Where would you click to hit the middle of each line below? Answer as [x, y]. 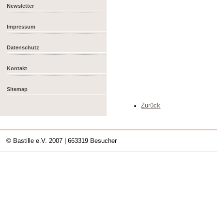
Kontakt [17, 68]
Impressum [21, 26]
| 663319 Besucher [91, 141]
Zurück [151, 105]
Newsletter [21, 6]
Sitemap [17, 89]
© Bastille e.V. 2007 [36, 141]
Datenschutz [23, 47]
